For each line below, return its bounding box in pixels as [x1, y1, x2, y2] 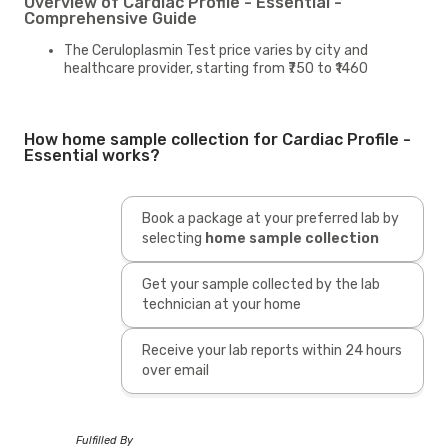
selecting [141, 229, 202, 247]
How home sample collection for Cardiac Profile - [24, 129, 411, 149]
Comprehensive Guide [24, 8, 197, 28]
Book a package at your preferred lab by [141, 209, 399, 227]
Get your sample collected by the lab [141, 275, 380, 293]
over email [141, 361, 209, 379]
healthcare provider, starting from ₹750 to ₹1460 [64, 59, 368, 77]
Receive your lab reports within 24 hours [141, 341, 402, 359]
